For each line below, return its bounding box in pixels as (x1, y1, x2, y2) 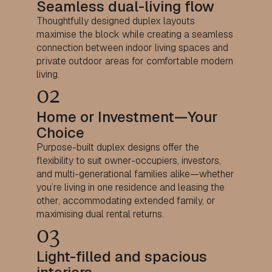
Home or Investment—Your (36, 107, 217, 126)
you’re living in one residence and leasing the (36, 180, 225, 194)
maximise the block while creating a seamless (36, 27, 233, 41)
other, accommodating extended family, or (36, 194, 216, 207)
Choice (36, 123, 84, 142)
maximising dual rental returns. (36, 207, 164, 220)
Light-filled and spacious (36, 246, 207, 266)
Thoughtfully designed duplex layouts (36, 14, 195, 27)
